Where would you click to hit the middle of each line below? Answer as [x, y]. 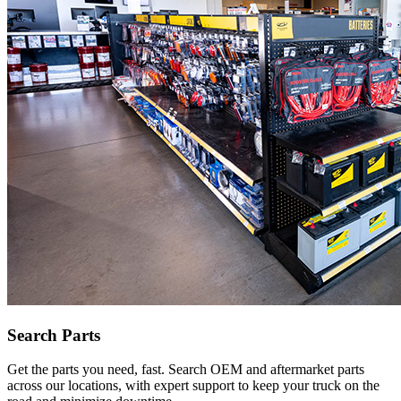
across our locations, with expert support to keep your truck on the [193, 386]
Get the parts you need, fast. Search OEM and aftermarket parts [186, 370]
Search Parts [54, 335]
